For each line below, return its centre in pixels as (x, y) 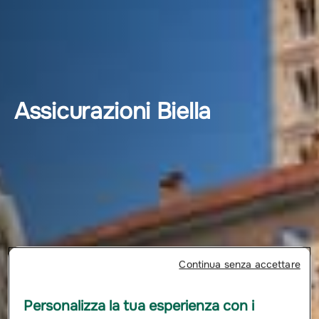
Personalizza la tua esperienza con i (139, 305)
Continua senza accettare (240, 264)
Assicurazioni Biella (113, 112)
